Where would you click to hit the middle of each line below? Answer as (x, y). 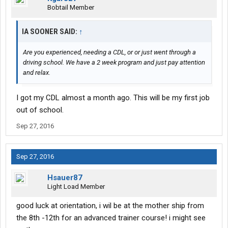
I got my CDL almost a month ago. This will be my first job (113, 98)
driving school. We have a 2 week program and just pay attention (114, 63)
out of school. (40, 110)
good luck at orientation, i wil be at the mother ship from (110, 206)
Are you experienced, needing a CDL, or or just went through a (109, 52)
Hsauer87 (65, 178)
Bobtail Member (71, 8)
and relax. (37, 73)
